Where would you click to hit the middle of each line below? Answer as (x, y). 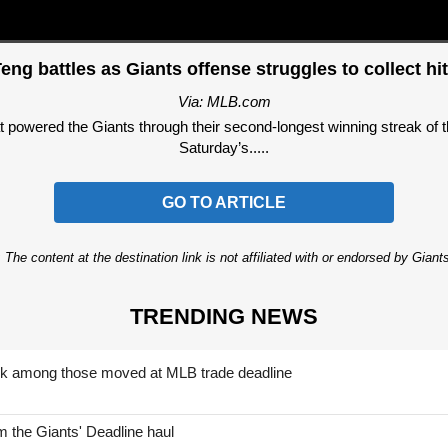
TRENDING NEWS (224, 316)
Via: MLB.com (224, 101)
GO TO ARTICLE (224, 203)
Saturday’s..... (224, 147)
